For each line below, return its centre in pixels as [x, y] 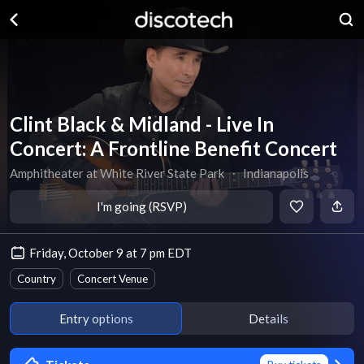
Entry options [96, 318]
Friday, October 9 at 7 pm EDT [110, 253]
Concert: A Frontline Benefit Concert [173, 148]
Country [37, 279]
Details [268, 318]
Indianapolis [276, 173]
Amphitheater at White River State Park [117, 173]
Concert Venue [113, 279]
